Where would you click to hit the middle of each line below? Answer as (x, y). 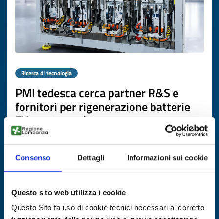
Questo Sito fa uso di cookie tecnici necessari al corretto (108, 208)
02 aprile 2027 (123, 199)
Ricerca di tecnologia (46, 73)
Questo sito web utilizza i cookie (69, 192)
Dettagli (91, 157)
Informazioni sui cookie (167, 157)
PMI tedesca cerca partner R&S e (97, 93)
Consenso (33, 157)
